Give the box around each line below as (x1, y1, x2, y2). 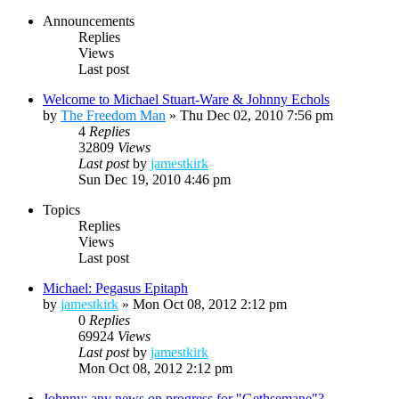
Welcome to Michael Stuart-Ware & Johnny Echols (43, 91, 330, 107)
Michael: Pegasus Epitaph (43, 280, 188, 296)
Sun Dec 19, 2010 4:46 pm (78, 171, 231, 187)
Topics (43, 201, 80, 217)
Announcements (43, 12, 134, 28)
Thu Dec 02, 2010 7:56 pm (180, 107, 333, 123)
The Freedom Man (61, 107, 166, 123)
